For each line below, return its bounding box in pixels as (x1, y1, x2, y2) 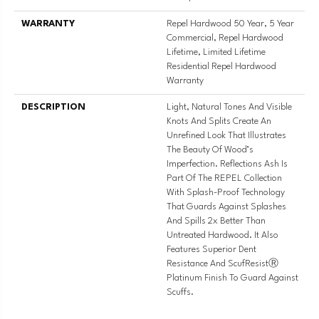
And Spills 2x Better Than (167, 216, 266, 226)
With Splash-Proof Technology (167, 187, 285, 197)
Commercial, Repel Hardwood (167, 33, 283, 43)
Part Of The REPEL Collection (167, 173, 282, 183)
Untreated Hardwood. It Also (167, 230, 278, 240)
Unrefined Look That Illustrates (167, 130, 286, 140)
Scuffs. (167, 287, 194, 297)
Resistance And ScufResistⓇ (167, 258, 278, 268)
